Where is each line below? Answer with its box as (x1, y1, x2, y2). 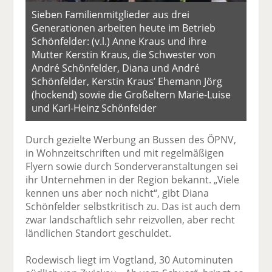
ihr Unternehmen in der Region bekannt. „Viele (25, 172, 240, 186)
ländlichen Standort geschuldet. (25, 226, 172, 240)
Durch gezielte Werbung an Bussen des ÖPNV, (25, 132, 237, 146)
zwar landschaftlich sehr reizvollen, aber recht (25, 212, 236, 226)
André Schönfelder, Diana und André (32, 61, 200, 75)
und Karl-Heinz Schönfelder (32, 101, 157, 115)
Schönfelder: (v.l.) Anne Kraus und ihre (32, 34, 207, 48)
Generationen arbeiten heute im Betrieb (32, 21, 216, 35)
